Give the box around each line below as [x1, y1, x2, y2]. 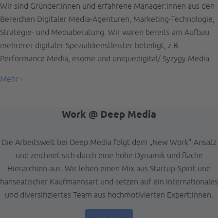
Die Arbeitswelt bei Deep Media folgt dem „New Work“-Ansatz [1, 137, 217, 146]
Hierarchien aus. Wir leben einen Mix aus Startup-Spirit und [7, 163, 211, 173]
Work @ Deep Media [62, 108, 156, 120]
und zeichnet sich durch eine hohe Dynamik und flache [15, 150, 203, 160]
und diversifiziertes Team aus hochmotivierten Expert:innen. [5, 190, 213, 199]
